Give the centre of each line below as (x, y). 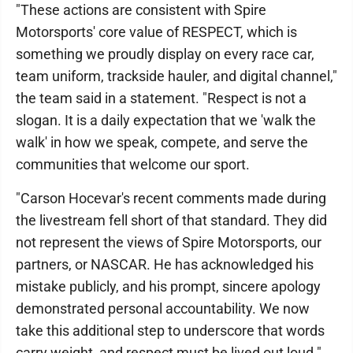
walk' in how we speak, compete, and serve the (162, 143)
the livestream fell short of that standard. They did (171, 221)
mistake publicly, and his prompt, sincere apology (168, 287)
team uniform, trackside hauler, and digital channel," (176, 76)
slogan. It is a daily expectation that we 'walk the (166, 121)
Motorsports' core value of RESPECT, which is (156, 32)
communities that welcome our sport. (133, 165)
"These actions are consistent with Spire (141, 10)
